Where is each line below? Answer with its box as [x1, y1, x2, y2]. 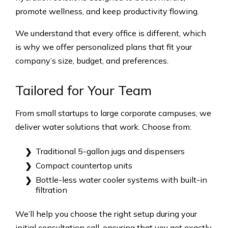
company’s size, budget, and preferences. [15, 55, 168, 66]
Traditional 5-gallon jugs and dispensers [36, 146, 185, 156]
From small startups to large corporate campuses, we [15, 107, 211, 118]
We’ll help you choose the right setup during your [15, 208, 197, 219]
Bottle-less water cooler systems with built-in [36, 174, 207, 185]
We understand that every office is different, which [15, 27, 206, 38]
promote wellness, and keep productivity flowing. [15, 6, 199, 16]
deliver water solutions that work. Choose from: [15, 121, 191, 132]
